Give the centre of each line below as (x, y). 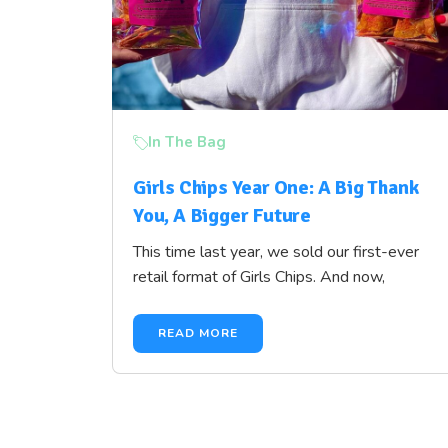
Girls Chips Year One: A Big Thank (276, 187)
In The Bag (187, 142)
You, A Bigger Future (222, 215)
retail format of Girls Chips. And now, (259, 277)
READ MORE (198, 333)
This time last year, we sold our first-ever (276, 252)
